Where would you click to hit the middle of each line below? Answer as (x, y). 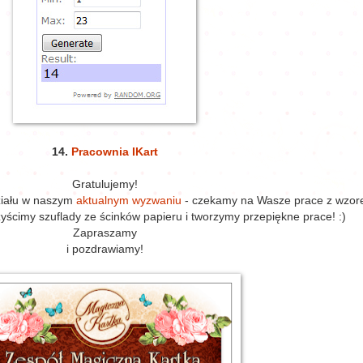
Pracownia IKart (114, 152)
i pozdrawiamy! (105, 250)
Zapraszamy (105, 233)
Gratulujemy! (105, 185)
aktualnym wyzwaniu (129, 201)
